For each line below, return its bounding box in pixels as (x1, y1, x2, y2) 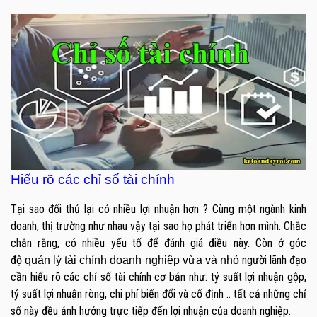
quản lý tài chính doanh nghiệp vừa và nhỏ (25, 253, 239, 266)
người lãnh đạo (238, 253, 307, 267)
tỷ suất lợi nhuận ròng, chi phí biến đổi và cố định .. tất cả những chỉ (11, 287, 306, 301)
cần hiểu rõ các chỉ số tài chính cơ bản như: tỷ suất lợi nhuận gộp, (11, 270, 306, 284)
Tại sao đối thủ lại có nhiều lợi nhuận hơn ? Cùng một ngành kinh (11, 202, 306, 216)
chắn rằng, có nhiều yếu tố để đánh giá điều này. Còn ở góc (11, 236, 306, 250)
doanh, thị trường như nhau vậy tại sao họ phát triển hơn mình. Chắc (11, 219, 306, 233)
